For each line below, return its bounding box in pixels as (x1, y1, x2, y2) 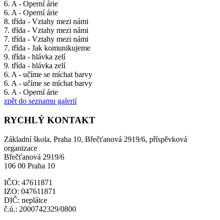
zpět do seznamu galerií (4, 97, 77, 106)
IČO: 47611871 (4, 178, 53, 187)
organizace (4, 143, 37, 152)
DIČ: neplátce (4, 195, 47, 204)
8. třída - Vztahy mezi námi (4, 17, 88, 26)
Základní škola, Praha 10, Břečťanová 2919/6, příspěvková (4, 135, 187, 143)
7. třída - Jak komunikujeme (4, 44, 90, 53)
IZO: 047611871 (4, 187, 56, 195)
